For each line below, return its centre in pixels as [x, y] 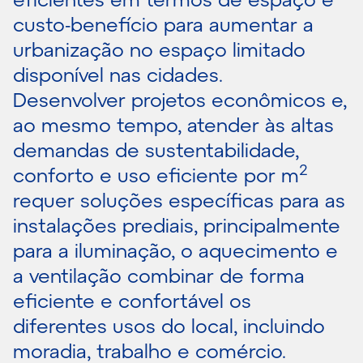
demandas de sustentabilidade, [156, 149]
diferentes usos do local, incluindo [169, 325]
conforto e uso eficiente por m [156, 175]
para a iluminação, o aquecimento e [175, 250]
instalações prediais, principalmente [177, 225]
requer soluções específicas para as [179, 200]
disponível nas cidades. [118, 74]
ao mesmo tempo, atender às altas [173, 124]
